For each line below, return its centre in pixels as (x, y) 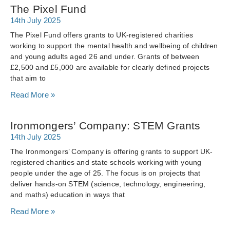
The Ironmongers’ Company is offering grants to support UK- (112, 151)
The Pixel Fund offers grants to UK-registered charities (102, 35)
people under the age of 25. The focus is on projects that (106, 173)
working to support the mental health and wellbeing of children (114, 46)
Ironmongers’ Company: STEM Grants (106, 126)
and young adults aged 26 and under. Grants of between (105, 56)
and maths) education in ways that (68, 195)
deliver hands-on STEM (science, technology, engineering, (108, 184)
